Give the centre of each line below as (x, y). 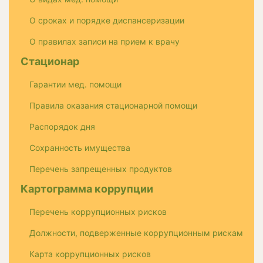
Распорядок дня (62, 127)
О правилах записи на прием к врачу (104, 42)
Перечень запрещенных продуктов (101, 169)
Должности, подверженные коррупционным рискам (136, 233)
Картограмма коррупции (87, 189)
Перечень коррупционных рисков (98, 212)
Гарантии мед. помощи (75, 85)
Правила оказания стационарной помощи (113, 106)
